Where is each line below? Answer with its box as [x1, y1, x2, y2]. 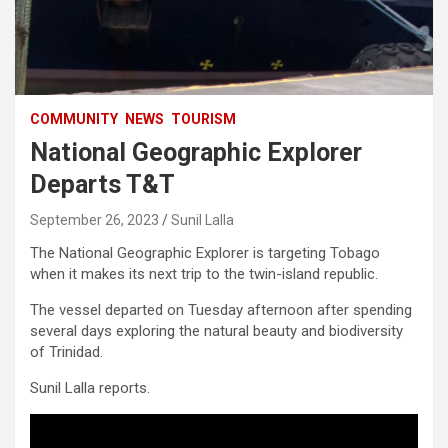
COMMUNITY [30, 110, 118, 127]
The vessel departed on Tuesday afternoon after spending [30, 300, 412, 319]
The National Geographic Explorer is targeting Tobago [30, 243, 380, 262]
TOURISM [171, 110, 236, 127]
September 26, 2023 [30, 211, 159, 228]
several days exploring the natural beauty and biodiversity [30, 321, 403, 340]
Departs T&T [30, 169, 175, 199]
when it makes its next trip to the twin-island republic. [30, 264, 378, 283]
